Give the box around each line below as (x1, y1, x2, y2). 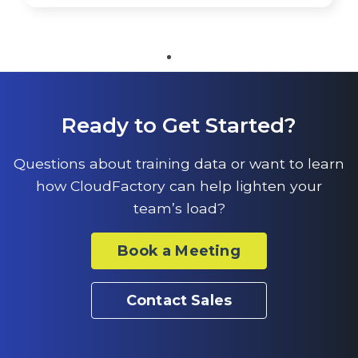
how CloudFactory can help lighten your (36, 177, 322, 195)
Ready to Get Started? (62, 113, 296, 139)
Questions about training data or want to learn (14, 155, 344, 173)
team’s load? (133, 200, 225, 217)
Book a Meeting (117, 242, 241, 261)
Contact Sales (125, 292, 233, 310)
